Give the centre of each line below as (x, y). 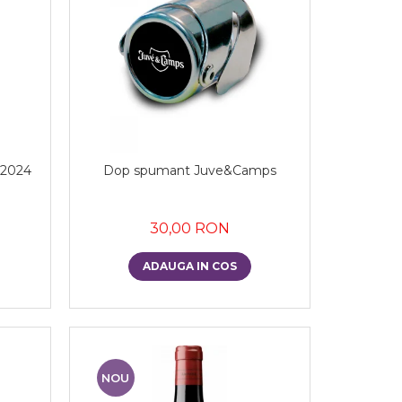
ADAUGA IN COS (189, 266)
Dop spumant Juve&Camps (189, 170)
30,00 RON (189, 228)
